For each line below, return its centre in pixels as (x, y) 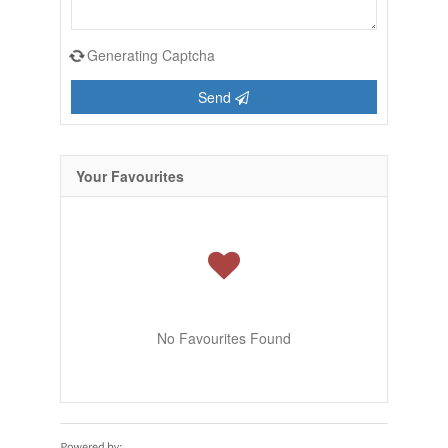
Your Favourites (129, 176)
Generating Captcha (150, 55)
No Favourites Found (223, 338)
